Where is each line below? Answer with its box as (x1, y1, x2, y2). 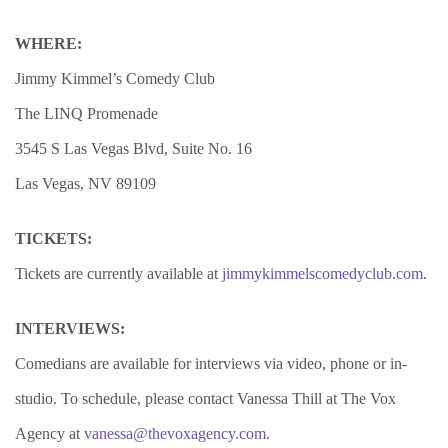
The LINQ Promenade (15, 105, 158, 122)
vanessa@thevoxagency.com (84, 425, 266, 442)
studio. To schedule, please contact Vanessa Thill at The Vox (15, 390, 396, 407)
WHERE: (15, 35, 82, 52)
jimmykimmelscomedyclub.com (222, 265, 423, 282)
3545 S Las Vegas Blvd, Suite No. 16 (15, 140, 252, 157)
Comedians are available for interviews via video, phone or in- (15, 355, 407, 372)
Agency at (15, 425, 84, 442)
